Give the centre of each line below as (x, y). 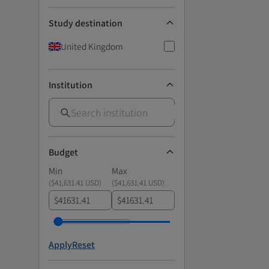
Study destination (86, 23)
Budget (63, 152)
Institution (71, 84)
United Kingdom (92, 46)
